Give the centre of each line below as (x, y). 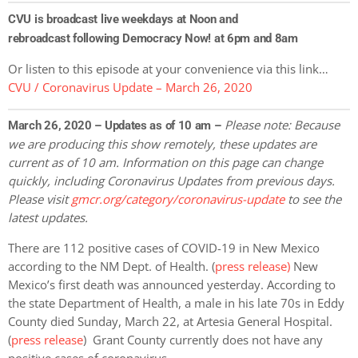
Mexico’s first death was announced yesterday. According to (172, 285)
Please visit (40, 199)
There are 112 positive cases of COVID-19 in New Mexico (164, 248)
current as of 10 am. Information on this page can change (165, 163)
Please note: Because (282, 125)
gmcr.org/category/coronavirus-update (178, 199)
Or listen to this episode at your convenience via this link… (168, 68)
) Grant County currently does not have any (203, 340)
